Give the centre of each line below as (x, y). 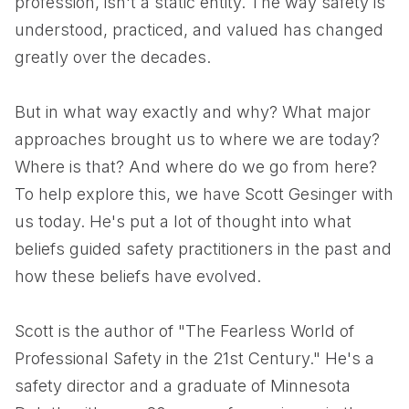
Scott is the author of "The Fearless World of (184, 331)
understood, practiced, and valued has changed (199, 30)
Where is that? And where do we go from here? (196, 167)
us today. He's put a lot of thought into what (183, 221)
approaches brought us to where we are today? (197, 139)
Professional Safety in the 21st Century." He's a (194, 358)
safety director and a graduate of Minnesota (183, 386)
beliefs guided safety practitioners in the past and (203, 249)
